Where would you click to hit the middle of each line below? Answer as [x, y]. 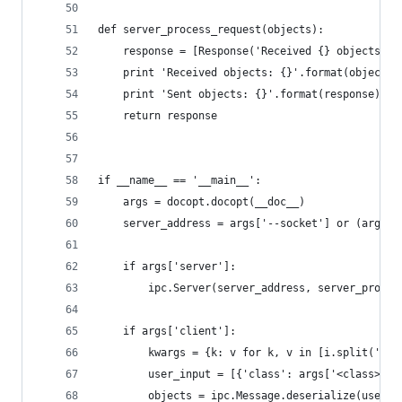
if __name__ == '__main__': [179, 180]
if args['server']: [167, 267]
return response [157, 116]
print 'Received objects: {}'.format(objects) [249, 73]
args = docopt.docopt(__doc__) [201, 202]
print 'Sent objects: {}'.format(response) [239, 94]
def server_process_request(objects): [211, 30]
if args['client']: [167, 331]
